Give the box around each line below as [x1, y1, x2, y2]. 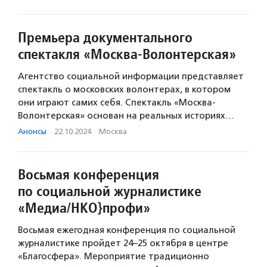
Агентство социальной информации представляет [18, 71, 244, 82]
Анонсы [18, 127, 46, 136]
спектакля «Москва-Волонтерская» [18, 45, 236, 63]
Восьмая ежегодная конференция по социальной [18, 225, 235, 235]
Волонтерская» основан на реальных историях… [18, 110, 234, 121]
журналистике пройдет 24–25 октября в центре [18, 238, 228, 249]
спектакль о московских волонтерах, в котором [18, 84, 231, 95]
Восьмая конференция [18, 165, 159, 184]
